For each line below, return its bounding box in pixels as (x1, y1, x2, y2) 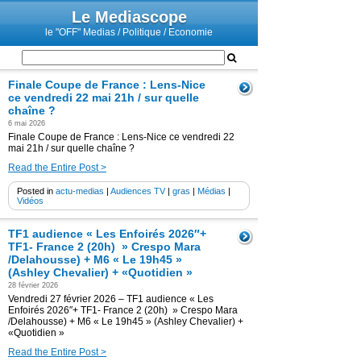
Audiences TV (110, 186, 165, 196)
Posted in (17, 186, 56, 196)
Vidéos (17, 196, 44, 205)
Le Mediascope (71, 8, 187, 26)
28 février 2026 (8, 281, 58, 289)
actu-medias (56, 186, 104, 196)
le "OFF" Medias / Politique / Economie (45, 27, 213, 38)
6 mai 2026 (8, 119, 45, 127)
